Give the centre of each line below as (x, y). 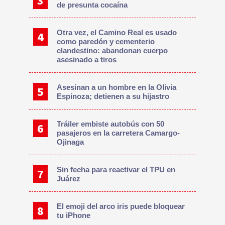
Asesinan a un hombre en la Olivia (117, 87)
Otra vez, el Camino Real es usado (117, 33)
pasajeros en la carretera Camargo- (119, 133)
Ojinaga (71, 142)
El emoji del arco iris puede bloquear (121, 206)
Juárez (69, 179)
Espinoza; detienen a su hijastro (113, 96)
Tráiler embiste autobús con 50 (111, 124)
